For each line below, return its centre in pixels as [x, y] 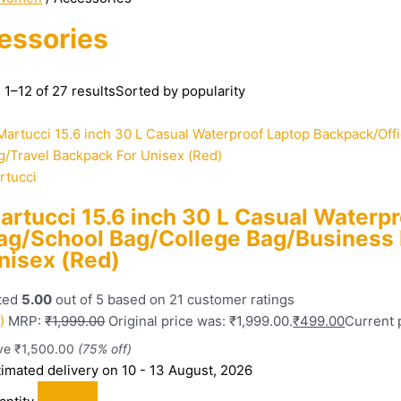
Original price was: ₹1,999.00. [201, 320]
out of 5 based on [111, 299]
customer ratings [239, 299]
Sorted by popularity [181, 90]
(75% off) [105, 348]
